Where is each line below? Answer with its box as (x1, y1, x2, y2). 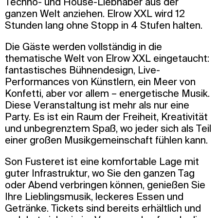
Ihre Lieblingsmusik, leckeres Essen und (5, 190, 183, 202)
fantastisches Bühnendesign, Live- (5, 64, 160, 75)
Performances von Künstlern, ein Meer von (5, 75, 196, 87)
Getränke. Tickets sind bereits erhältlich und (5, 202, 201, 214)
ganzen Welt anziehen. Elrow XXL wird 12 (5, 7, 185, 19)
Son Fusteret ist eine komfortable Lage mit (5, 155, 199, 167)
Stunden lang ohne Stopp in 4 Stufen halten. (5, 19, 202, 31)
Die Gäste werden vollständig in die (5, 40, 162, 52)
